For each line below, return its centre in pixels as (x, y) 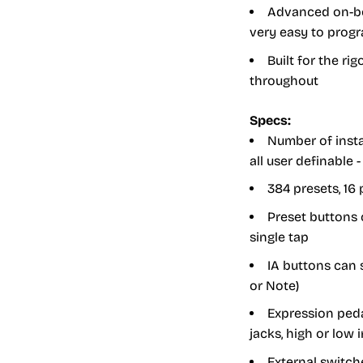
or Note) (274, 285)
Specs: (270, 120)
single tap (279, 237)
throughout (284, 80)
